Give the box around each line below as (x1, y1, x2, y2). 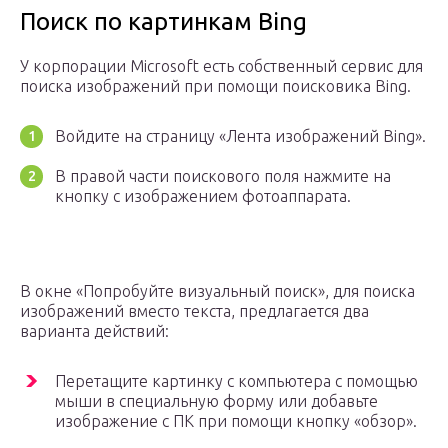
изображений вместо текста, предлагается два (20, 302, 369, 321)
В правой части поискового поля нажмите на (55, 167, 391, 186)
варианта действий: (20, 322, 169, 341)
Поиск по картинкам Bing (20, 8, 307, 36)
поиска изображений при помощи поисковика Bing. (20, 77, 411, 96)
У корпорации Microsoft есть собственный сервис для (20, 57, 423, 76)
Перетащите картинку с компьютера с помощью (55, 372, 418, 391)
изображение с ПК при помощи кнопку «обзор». (55, 412, 417, 431)
